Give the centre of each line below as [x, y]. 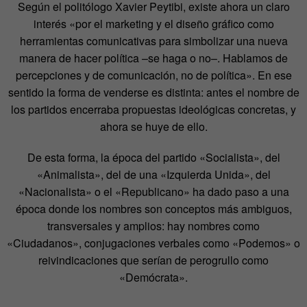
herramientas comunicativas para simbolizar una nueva [153, 40]
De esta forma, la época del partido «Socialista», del [153, 157]
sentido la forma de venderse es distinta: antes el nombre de [153, 92]
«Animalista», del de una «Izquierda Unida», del [153, 174]
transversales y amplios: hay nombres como [153, 225]
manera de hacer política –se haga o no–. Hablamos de [153, 58]
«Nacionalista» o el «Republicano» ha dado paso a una [153, 191]
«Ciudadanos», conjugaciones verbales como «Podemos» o [153, 243]
